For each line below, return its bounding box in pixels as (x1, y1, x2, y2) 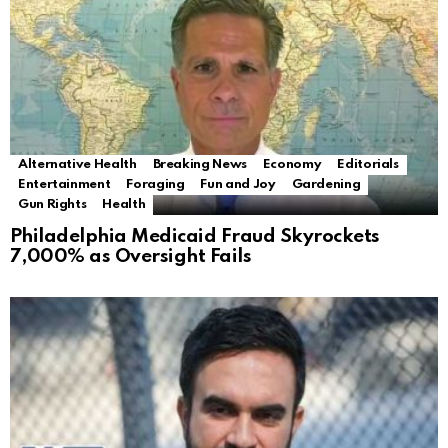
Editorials (337, 158, 399, 172)
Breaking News (152, 158, 247, 172)
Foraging (126, 178, 185, 192)
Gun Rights (18, 198, 87, 212)
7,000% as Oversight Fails (10, 247, 252, 267)
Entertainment (18, 178, 111, 192)
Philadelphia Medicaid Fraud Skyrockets (10, 227, 380, 247)
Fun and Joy (200, 178, 276, 192)
